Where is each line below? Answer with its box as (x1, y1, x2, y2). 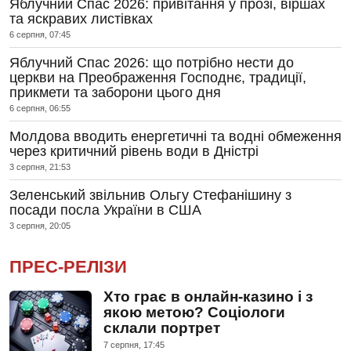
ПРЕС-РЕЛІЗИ (9, 256, 127, 277)
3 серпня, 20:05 (9, 220, 71, 230)
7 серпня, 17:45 (103, 339, 165, 349)
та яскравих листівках (9, 10, 153, 27)
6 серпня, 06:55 (9, 103, 71, 113)
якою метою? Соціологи (103, 303, 285, 320)
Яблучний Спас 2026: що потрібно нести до (9, 54, 294, 71)
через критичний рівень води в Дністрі (9, 143, 259, 159)
